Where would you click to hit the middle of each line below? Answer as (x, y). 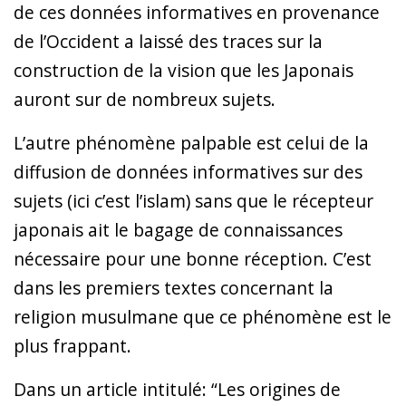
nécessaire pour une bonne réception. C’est (193, 258)
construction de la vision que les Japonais (184, 70)
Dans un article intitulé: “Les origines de (177, 389)
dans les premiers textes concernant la (174, 287)
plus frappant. (72, 345)
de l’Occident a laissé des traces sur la (168, 41)
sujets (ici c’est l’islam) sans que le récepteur (193, 200)
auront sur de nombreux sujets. (145, 99)
